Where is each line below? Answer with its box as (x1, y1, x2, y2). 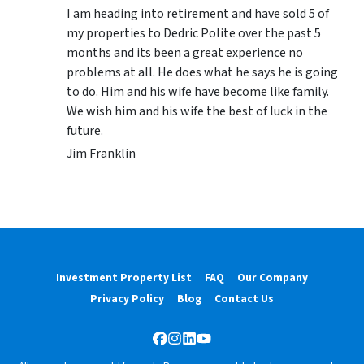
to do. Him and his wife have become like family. (67, 82, 329, 101)
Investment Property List (56, 269, 192, 285)
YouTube (202, 336, 254, 357)
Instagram (173, 336, 236, 357)
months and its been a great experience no (67, 43, 303, 62)
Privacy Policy (90, 291, 164, 307)
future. (67, 121, 103, 140)
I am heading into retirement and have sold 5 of (67, 4, 329, 23)
